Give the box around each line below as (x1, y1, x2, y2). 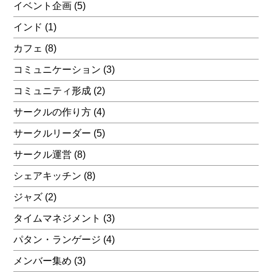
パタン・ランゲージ (13, 234, 101, 245)
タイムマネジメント (13, 212, 101, 223)
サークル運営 (13, 149, 72, 160)
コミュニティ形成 (13, 85, 92, 96)
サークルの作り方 (13, 106, 92, 117)
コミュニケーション (13, 64, 101, 75)
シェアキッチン (13, 170, 82, 181)
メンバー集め (13, 255, 72, 266)
